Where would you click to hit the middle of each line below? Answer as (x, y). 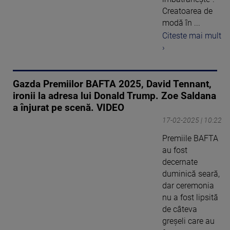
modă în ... (181, 23)
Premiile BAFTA (190, 138)
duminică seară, (191, 174)
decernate (180, 162)
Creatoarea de (187, 11)
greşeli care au (188, 221)
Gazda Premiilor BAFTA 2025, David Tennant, (112, 84)
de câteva (180, 209)
